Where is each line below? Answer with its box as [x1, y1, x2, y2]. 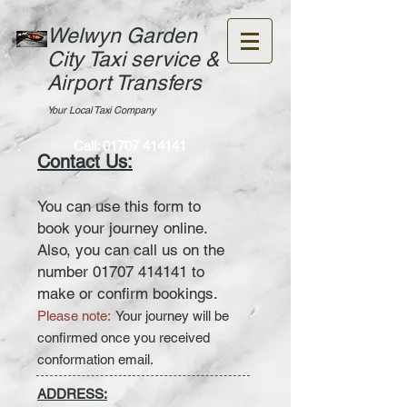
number [37, 263, 93, 281]
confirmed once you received [37, 330, 210, 345]
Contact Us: [37, 151, 133, 173]
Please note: [37, 308, 111, 323]
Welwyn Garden [47, 24, 197, 47]
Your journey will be [115, 308, 229, 323]
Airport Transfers [47, 71, 202, 94]
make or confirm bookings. [37, 284, 218, 303]
